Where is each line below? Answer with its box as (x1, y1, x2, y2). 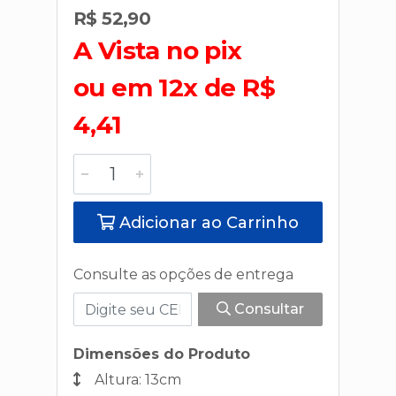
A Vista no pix (73, 35, 242, 65)
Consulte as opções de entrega (73, 266, 293, 283)
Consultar (231, 301, 304, 317)
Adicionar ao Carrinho (115, 213, 299, 232)
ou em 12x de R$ (73, 72, 275, 103)
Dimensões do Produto (73, 346, 250, 362)
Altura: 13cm (91, 371, 181, 388)
